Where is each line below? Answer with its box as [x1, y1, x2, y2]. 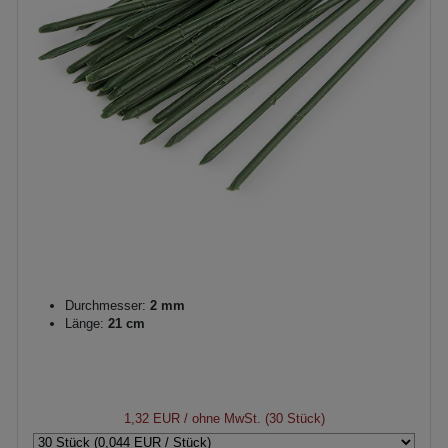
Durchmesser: [65, 297, 146, 313]
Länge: [65, 315, 104, 331]
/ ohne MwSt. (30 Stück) [179, 410, 325, 426]
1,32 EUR [123, 410, 180, 426]
